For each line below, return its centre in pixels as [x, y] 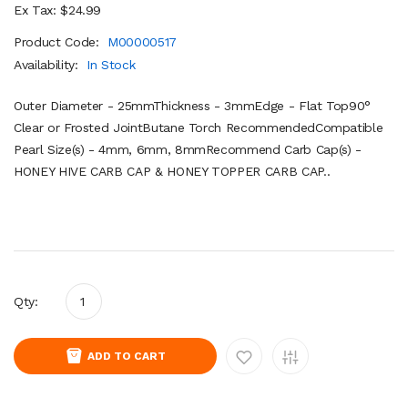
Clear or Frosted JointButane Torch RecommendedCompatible [199, 127]
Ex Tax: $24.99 [58, 10]
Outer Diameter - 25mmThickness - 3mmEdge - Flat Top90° [193, 105]
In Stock [111, 64]
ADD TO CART [127, 356]
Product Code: [59, 41]
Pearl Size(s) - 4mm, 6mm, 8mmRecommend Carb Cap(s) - [188, 149]
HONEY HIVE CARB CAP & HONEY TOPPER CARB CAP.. [172, 171]
